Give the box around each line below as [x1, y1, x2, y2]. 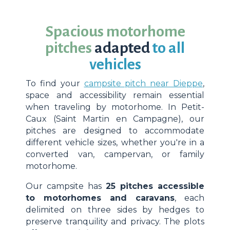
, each [175, 193, 204, 203]
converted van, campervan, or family [26, 149, 204, 160]
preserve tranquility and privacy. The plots [26, 217, 204, 227]
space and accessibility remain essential [26, 90, 204, 101]
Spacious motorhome [45, 23, 185, 40]
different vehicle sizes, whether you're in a [26, 138, 204, 148]
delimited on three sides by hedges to [26, 205, 204, 215]
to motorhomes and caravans [26, 193, 175, 203]
